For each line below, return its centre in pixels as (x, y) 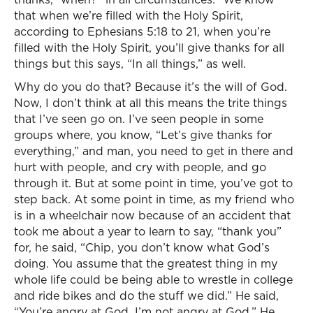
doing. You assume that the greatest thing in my (146, 263)
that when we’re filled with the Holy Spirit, (129, 15)
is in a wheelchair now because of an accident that (152, 215)
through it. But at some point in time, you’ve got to (153, 183)
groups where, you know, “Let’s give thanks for (143, 135)
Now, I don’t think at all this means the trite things (151, 103)
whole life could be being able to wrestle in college (153, 279)
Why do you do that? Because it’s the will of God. (151, 87)
